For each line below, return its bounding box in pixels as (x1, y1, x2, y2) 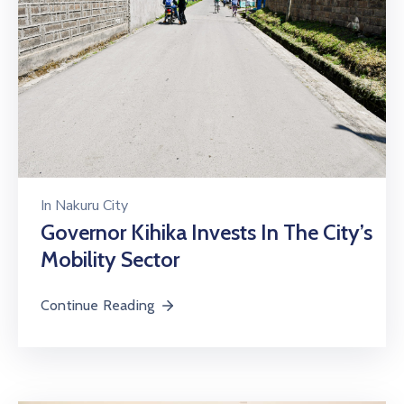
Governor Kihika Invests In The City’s (41, 218, 372, 245)
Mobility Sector (41, 245, 179, 272)
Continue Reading (41, 296, 155, 314)
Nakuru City (55, 195, 128, 216)
